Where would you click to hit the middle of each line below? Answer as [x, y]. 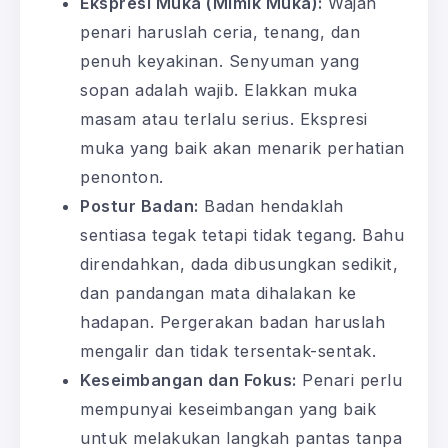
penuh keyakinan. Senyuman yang [219, 60]
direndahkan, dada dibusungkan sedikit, [239, 263]
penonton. [122, 176]
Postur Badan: [139, 205]
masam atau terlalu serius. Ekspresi [224, 118]
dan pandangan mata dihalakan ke [218, 292]
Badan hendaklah [271, 205]
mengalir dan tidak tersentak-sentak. [228, 350]
